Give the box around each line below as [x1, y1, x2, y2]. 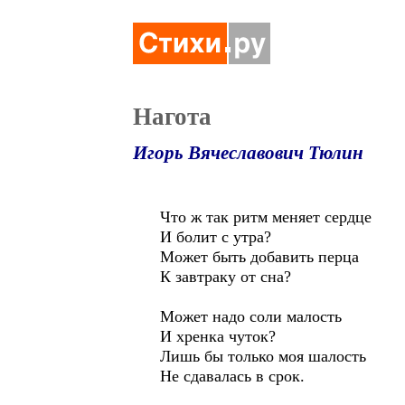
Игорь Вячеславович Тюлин [133, 142, 363, 164]
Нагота [133, 103, 212, 130]
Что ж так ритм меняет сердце [160, 208, 372, 226]
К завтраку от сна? [160, 268, 291, 286]
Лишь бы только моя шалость [160, 347, 366, 365]
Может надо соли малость [160, 307, 342, 325]
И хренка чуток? [160, 327, 276, 345]
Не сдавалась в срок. [160, 367, 305, 385]
